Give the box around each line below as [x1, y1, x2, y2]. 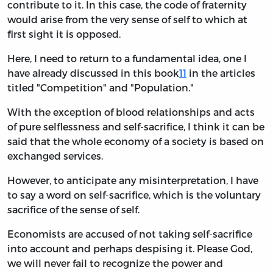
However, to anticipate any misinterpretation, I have [7, 174, 258, 186]
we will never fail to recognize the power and [7, 257, 223, 269]
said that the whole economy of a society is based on [7, 135, 264, 147]
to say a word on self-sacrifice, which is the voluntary [7, 189, 261, 201]
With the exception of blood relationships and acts [7, 106, 255, 118]
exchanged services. [7, 150, 103, 162]
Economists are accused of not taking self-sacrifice [7, 228, 252, 240]
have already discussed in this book [7, 67, 179, 79]
